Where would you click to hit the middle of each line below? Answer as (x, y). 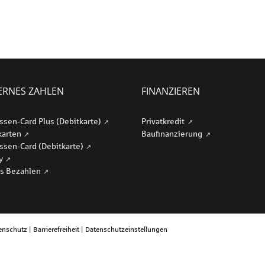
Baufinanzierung (173, 133)
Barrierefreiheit (56, 229)
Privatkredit (164, 121)
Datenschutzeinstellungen (126, 229)
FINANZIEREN (171, 91)
